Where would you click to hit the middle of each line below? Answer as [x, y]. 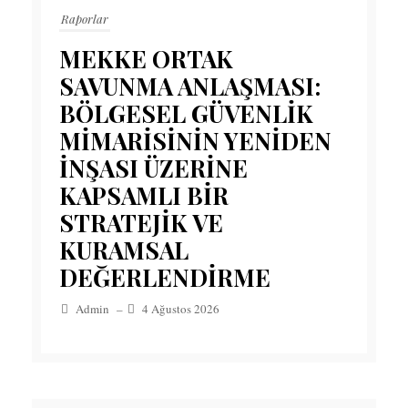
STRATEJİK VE [141, 223]
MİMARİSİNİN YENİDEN [195, 141]
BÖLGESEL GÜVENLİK [186, 114]
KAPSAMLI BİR [144, 196]
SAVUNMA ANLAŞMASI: [190, 87]
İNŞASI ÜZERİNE [153, 168]
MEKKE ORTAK [146, 59]
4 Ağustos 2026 [181, 309]
